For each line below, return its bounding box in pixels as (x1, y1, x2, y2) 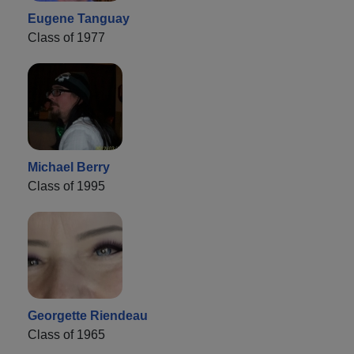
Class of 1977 (28, 30, 105, 44)
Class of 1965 (28, 327, 105, 341)
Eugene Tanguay (28, 11, 130, 25)
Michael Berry (28, 160, 110, 174)
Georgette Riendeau (28, 308, 148, 322)
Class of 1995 (28, 179, 105, 193)
